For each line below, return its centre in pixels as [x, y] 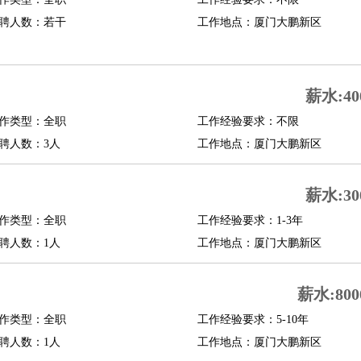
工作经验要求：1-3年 [250, 220]
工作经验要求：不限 [248, 121]
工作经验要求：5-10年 [253, 320]
